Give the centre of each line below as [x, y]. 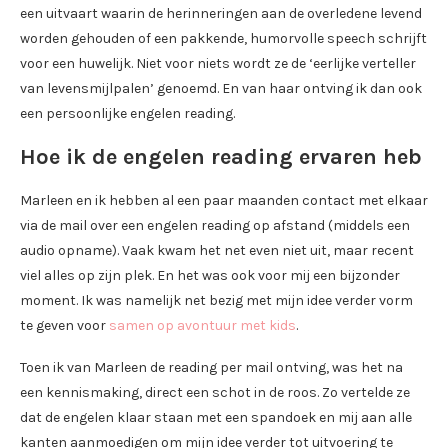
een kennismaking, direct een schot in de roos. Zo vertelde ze [215, 393]
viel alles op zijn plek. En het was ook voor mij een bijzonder [210, 276]
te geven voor [64, 326]
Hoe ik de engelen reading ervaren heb [221, 157]
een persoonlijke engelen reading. [127, 114]
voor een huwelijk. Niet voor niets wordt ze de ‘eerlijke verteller [218, 64]
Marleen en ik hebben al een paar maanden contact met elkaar [224, 201]
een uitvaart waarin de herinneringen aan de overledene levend [221, 14]
